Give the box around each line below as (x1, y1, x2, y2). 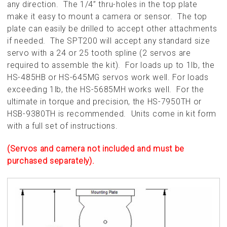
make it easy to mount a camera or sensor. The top (7, 12, 208, 22)
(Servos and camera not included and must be (7, 144, 185, 154)
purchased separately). (7, 156, 95, 166)
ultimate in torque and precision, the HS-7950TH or (7, 97, 202, 107)
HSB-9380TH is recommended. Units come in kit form (7, 109, 217, 119)
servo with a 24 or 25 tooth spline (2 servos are (7, 48, 191, 58)
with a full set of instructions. (7, 121, 121, 131)
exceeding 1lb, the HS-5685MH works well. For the (7, 85, 204, 95)
